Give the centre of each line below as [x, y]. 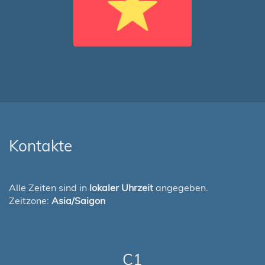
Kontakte [41, 146]
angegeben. [181, 188]
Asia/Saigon [78, 201]
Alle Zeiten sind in [49, 188]
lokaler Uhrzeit [121, 188]
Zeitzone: [30, 201]
